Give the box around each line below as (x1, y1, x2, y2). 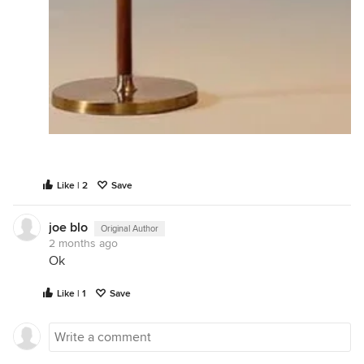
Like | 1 (57, 287, 86, 300)
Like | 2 (57, 179, 88, 192)
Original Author (101, 223, 158, 234)
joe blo (49, 219, 88, 236)
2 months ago (49, 236, 118, 250)
